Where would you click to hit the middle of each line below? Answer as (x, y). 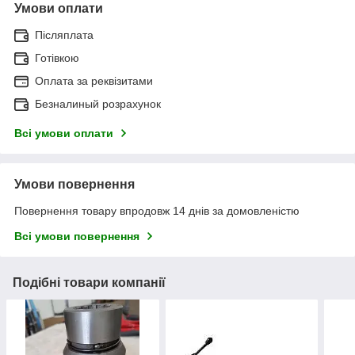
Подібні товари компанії (89, 282)
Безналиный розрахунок (98, 103)
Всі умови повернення (77, 236)
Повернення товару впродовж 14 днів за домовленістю (157, 210)
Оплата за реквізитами (94, 80)
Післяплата (64, 34)
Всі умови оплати (64, 133)
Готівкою (57, 57)
